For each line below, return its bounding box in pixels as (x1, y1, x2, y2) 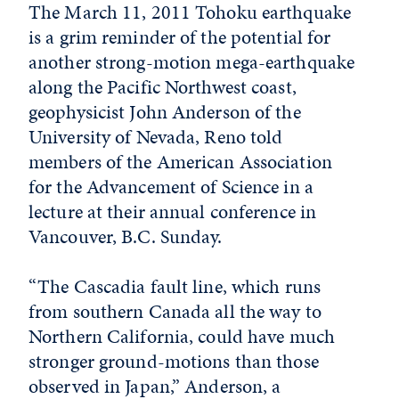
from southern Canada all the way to (28, 297, 322, 325)
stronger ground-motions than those (28, 347, 319, 375)
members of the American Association (28, 148, 332, 175)
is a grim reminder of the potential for (28, 23, 331, 51)
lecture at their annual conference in (28, 198, 317, 225)
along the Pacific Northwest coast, (28, 73, 297, 101)
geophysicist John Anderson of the (28, 98, 301, 126)
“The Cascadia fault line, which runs (28, 273, 322, 300)
